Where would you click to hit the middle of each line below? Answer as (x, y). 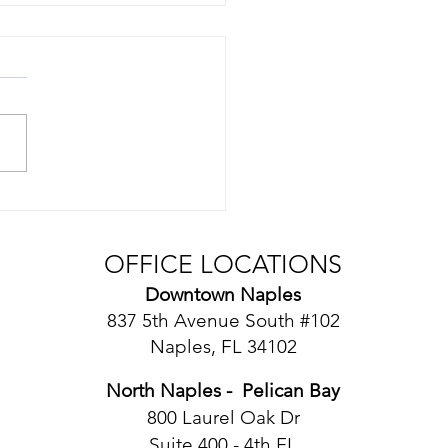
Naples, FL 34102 (223, 346)
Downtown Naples (223, 294)
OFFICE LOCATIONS (223, 263)
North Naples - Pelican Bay (223, 390)
